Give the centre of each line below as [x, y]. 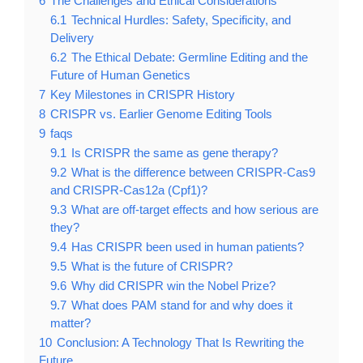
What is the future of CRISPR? [152, 266]
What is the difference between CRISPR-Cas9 [193, 172]
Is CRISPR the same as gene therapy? [175, 152]
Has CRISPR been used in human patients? [188, 246]
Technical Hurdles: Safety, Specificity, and [181, 19]
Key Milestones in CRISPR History [143, 94]
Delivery [72, 37]
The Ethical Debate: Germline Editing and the [190, 57]
